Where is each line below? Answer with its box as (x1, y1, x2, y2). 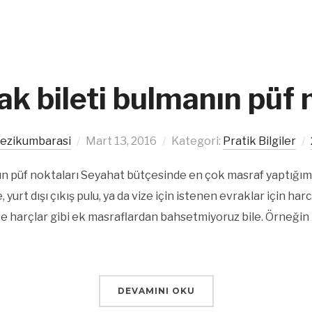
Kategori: (171, 134, 223, 148)
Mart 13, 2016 (86, 134, 157, 148)
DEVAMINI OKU (117, 286, 195, 296)
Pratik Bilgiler (223, 134, 296, 148)
